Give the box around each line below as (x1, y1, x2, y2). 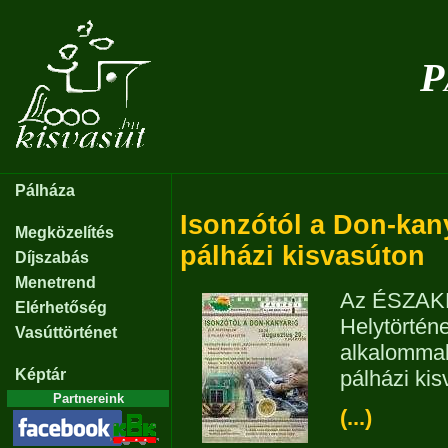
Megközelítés (15, 224, 114, 241)
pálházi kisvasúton (180, 241, 425, 271)
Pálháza (15, 182, 75, 199)
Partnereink (52, 391, 124, 406)
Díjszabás (15, 249, 89, 266)
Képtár (15, 366, 66, 383)
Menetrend (15, 274, 96, 291)
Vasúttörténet (15, 324, 117, 341)
